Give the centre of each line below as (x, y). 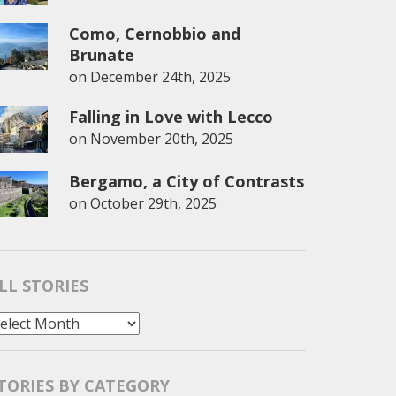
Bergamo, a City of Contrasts (187, 181)
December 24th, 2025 (160, 77)
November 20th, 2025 (162, 139)
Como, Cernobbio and (155, 34)
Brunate (102, 55)
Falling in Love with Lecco (171, 117)
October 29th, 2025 (153, 203)
